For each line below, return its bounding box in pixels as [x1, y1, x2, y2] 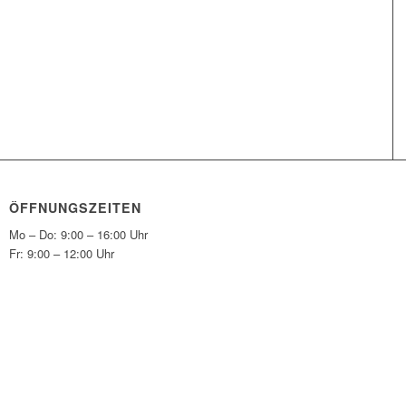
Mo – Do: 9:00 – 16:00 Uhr [9, 226, 149, 244]
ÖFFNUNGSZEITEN [9, 198, 142, 217]
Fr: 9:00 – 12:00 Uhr [9, 245, 115, 263]
